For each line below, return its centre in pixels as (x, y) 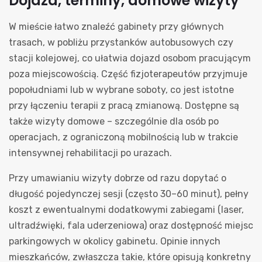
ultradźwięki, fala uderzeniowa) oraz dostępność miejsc (131, 225)
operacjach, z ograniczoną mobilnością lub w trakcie (123, 137)
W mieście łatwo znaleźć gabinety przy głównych (116, 26)
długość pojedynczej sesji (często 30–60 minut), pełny (129, 194)
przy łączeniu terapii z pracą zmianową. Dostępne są (124, 105)
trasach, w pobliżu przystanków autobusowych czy (121, 42)
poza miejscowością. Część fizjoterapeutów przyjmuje (128, 74)
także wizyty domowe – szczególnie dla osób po (114, 121)
